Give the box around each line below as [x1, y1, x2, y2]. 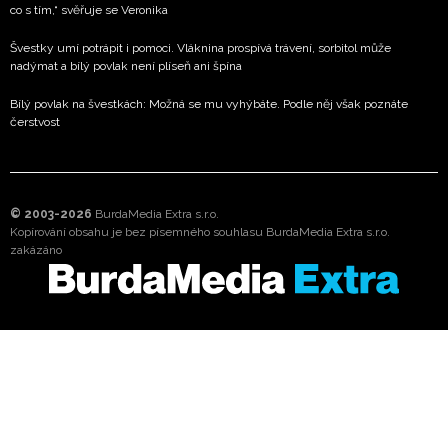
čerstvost [10, 114, 60, 129]
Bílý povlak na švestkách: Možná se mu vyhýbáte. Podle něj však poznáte [10, 96, 408, 111]
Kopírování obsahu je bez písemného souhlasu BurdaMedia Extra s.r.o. [10, 224, 390, 239]
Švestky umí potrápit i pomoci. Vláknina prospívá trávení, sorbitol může [10, 40, 391, 55]
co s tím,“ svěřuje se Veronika [10, 2, 168, 17]
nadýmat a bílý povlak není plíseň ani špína [10, 58, 242, 73]
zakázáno [10, 242, 62, 257]
